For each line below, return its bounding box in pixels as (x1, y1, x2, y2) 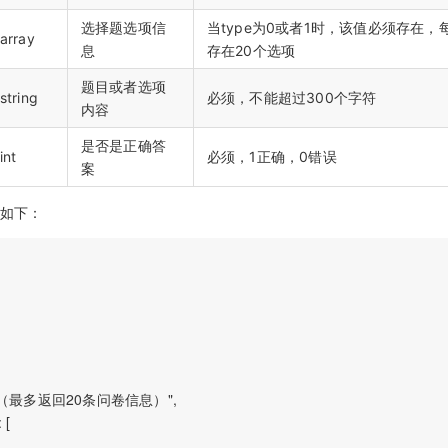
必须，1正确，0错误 (206, 147, 337, 165)
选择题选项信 (80, 18, 166, 36)
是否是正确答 (80, 136, 166, 154)
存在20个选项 (206, 41, 296, 59)
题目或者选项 (80, 77, 166, 95)
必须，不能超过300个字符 (206, 88, 377, 106)
